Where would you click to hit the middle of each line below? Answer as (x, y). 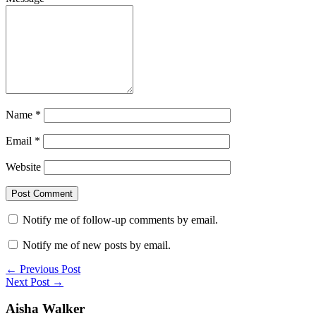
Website (23, 166)
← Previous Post (43, 269)
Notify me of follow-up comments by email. (120, 219)
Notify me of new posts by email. (97, 245)
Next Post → (35, 281)
